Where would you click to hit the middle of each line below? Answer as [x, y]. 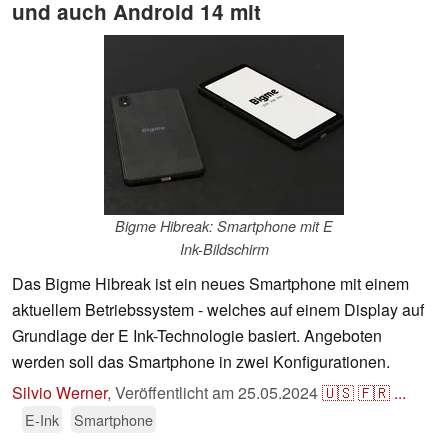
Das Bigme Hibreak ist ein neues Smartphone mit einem [210, 284]
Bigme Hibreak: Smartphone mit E [224, 226]
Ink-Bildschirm [224, 249]
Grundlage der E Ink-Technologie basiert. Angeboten [197, 336]
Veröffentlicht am [176, 393]
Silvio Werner [59, 393]
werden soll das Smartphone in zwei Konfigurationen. [201, 362]
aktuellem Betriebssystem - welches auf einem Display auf [218, 310]
